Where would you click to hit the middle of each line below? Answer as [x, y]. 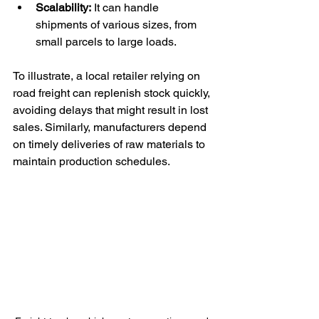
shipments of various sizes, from [117, 25]
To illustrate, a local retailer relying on [108, 76]
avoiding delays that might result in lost [112, 110]
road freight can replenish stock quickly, [113, 93]
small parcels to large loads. [106, 42]
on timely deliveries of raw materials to [110, 144]
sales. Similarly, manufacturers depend [111, 127]
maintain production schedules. [91, 161]
